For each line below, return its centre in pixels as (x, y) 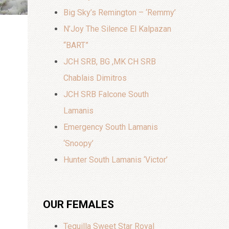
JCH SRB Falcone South (106, 94)
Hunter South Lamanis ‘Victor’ (115, 160)
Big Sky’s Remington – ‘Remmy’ (119, 13)
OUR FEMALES (78, 204)
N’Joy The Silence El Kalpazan (117, 29)
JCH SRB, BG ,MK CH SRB (109, 62)
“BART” (76, 45)
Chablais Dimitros (95, 78)
